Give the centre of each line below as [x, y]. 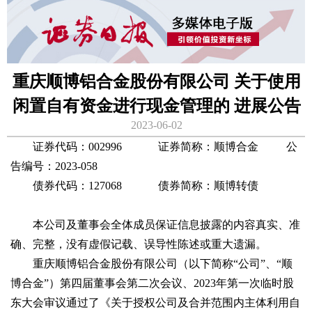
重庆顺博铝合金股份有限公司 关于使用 [157, 82]
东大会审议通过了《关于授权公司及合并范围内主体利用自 [155, 302]
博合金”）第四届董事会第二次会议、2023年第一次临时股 [152, 283]
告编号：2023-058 [54, 166]
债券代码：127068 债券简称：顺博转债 [134, 185]
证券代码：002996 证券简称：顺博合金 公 [154, 146]
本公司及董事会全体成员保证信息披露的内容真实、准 [155, 224]
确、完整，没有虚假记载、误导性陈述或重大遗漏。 [139, 244]
